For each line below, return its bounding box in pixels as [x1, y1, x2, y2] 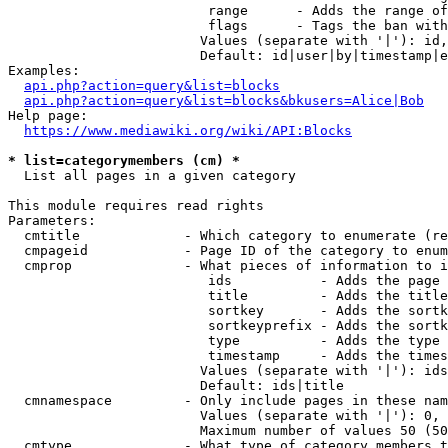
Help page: [8, 108, 88, 123]
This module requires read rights [8, 198, 264, 213]
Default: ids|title [8, 378, 344, 393]
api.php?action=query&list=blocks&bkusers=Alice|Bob [24, 93, 424, 108]
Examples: [8, 63, 80, 78]
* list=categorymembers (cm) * [8, 153, 240, 168]
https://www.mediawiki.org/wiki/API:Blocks [24, 123, 352, 138]
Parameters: [8, 213, 96, 228]
